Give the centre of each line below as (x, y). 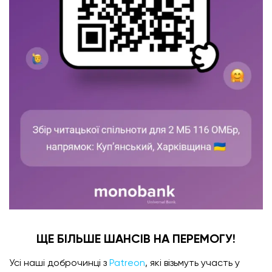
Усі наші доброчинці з (59, 263)
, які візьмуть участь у (192, 263)
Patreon (127, 263)
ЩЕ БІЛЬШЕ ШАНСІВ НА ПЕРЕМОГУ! (136, 240)
